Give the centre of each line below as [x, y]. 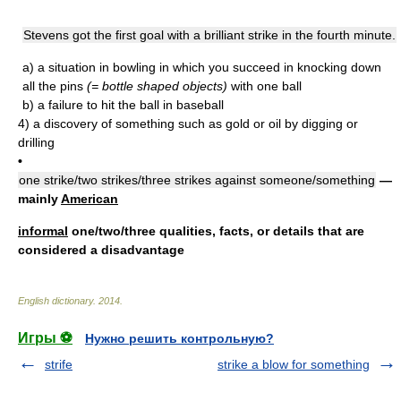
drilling [36, 142]
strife [59, 364]
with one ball [264, 86]
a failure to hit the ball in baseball [131, 105]
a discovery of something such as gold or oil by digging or [196, 124]
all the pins [55, 86]
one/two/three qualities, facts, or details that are [216, 231]
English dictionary [55, 301]
